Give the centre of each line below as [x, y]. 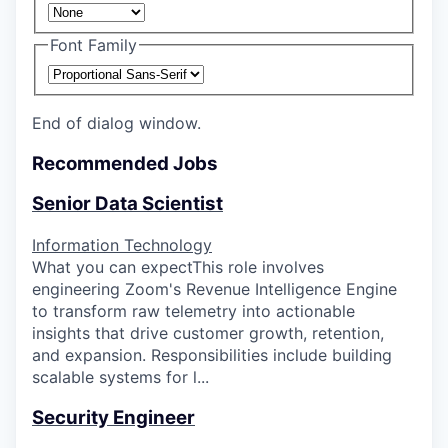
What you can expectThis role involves [178, 267]
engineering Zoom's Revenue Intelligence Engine [214, 289]
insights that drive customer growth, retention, [208, 333]
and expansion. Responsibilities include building [212, 355]
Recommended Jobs [125, 163]
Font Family [93, 45]
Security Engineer [113, 417]
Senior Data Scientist [127, 204]
